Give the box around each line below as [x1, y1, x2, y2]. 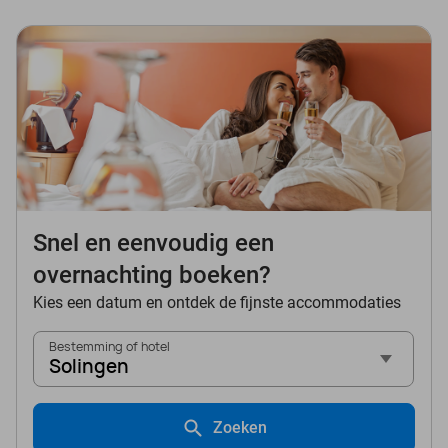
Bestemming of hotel [49, 338, 170, 356]
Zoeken [213, 418, 267, 438]
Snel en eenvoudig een [33, 229, 274, 258]
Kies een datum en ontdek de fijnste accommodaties [33, 293, 401, 313]
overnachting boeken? [33, 261, 271, 290]
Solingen [49, 354, 129, 380]
